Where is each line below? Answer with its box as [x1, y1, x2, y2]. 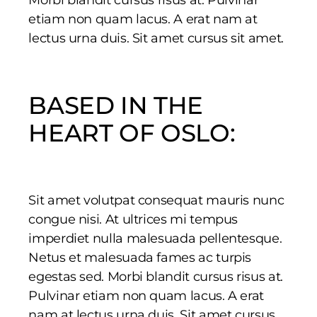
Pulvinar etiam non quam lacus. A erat [28, 287, 264, 304]
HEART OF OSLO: [28, 117, 236, 148]
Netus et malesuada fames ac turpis [28, 249, 252, 265]
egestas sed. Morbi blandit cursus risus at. [28, 268, 283, 284]
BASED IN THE [28, 90, 203, 120]
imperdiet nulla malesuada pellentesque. [28, 230, 282, 246]
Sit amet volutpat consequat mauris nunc [28, 192, 284, 208]
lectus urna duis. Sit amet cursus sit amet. [28, 30, 284, 46]
